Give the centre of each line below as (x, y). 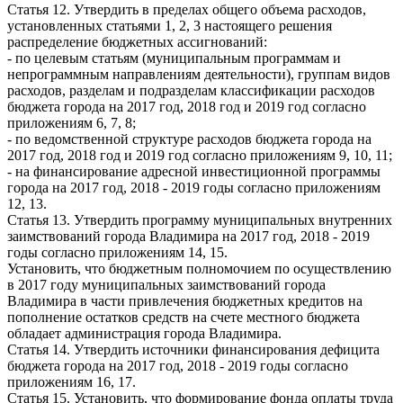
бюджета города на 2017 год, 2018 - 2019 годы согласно (178, 365)
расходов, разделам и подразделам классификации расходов (191, 90)
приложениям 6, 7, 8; (72, 122)
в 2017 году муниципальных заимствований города (166, 284)
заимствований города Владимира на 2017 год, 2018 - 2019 (188, 236)
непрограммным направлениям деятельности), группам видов (199, 74)
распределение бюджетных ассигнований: (137, 41)
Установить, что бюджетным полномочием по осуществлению (199, 268)
